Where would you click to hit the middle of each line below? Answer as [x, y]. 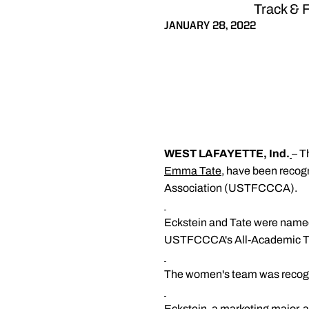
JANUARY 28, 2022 [210, 26]
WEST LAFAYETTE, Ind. [227, 153]
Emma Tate [193, 171]
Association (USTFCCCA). [231, 188]
